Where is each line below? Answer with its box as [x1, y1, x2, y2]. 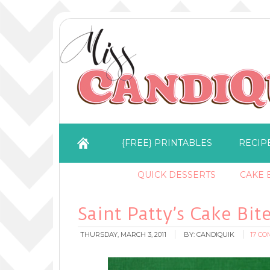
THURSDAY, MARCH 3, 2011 [80, 230, 166, 239]
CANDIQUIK [196, 230, 234, 239]
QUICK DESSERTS [137, 169, 216, 180]
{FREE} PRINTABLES [122, 137, 212, 148]
